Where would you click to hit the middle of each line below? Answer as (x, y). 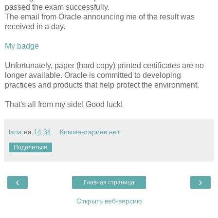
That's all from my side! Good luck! (64, 104)
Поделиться (30, 147)
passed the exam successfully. (57, 7)
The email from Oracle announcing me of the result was (100, 17)
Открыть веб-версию (109, 201)
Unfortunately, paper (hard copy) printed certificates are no (104, 65)
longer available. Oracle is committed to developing (93, 75)
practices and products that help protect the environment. (102, 85)
